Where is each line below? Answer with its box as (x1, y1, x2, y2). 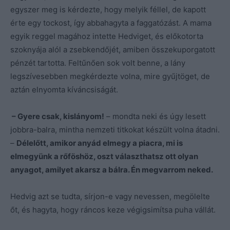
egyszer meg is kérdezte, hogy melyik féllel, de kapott (10, 4, 206, 14)
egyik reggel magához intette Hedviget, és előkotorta (10, 31, 203, 41)
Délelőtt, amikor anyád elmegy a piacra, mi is (16, 138, 183, 148)
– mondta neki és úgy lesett (104, 111, 206, 121)
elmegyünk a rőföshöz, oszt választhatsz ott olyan (10, 151, 198, 161)
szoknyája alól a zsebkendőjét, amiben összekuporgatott (10, 44, 215, 54)
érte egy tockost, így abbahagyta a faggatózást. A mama (10, 17, 212, 28)
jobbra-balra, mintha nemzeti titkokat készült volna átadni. (10, 124, 220, 135)
